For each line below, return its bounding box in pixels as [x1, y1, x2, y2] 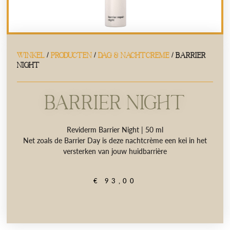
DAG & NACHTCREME [98, 50, 170, 59]
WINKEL [17, 50, 45, 59]
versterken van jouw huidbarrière [63, 147, 167, 156]
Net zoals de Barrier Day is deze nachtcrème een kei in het [23, 136, 207, 145]
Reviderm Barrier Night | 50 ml [67, 125, 163, 135]
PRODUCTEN [51, 50, 92, 59]
